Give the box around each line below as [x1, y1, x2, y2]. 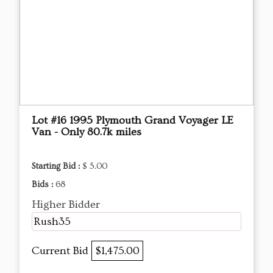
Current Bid [32, 244, 91, 258]
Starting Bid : [32, 161, 82, 172]
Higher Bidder [32, 198, 100, 211]
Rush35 [34, 215, 71, 229]
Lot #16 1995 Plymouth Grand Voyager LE [32, 114, 233, 127]
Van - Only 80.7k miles [32, 126, 141, 139]
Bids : [32, 180, 55, 190]
